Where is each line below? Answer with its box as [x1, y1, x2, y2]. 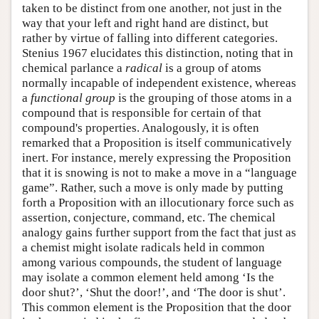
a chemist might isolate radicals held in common [22, 240, 265, 254]
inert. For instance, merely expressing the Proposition [22, 150, 291, 164]
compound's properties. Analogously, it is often [22, 120, 259, 135]
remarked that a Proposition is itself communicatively [22, 135, 292, 150]
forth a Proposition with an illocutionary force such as [22, 195, 294, 209]
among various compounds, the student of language [22, 255, 282, 269]
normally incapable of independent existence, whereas [22, 75, 296, 90]
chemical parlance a [22, 61, 125, 75]
